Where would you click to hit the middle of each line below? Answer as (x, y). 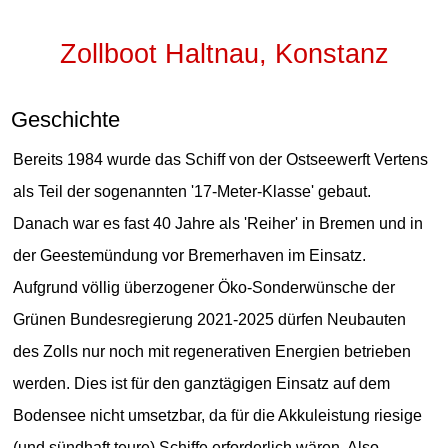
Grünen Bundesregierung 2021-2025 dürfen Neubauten (210, 319)
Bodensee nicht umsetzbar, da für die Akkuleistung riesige (218, 415)
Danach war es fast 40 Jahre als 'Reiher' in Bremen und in (218, 223)
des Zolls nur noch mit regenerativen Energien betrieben (212, 351)
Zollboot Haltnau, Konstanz (224, 54)
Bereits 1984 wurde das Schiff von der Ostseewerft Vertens (221, 159)
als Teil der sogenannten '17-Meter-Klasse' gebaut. (192, 191)
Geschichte (66, 119)
